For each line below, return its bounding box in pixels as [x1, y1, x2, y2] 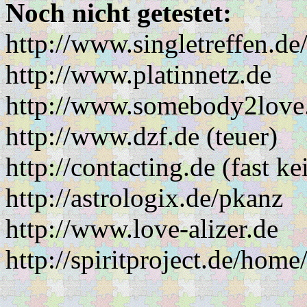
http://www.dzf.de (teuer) [5, 121, 278, 151]
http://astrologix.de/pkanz [5, 183, 283, 213]
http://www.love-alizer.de [5, 214, 278, 244]
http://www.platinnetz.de [5, 60, 271, 90]
